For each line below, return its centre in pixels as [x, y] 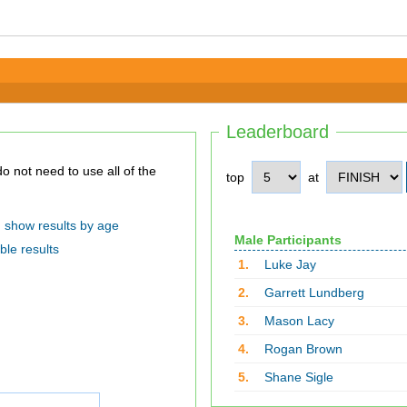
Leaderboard [278, 132]
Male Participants [288, 240]
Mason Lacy [299, 321]
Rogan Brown [303, 349]
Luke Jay [290, 264]
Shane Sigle [298, 377]
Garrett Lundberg [314, 293]
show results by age [61, 225]
